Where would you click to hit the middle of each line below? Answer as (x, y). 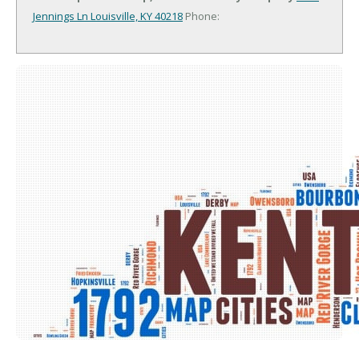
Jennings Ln (61, 16)
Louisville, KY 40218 (135, 16)
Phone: (201, 16)
